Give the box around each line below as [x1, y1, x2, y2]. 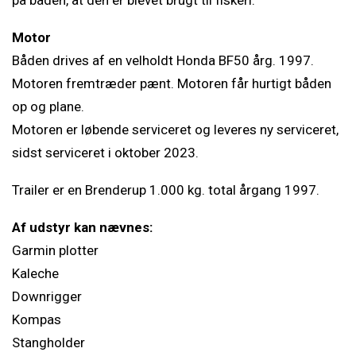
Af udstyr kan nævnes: [12, 219, 153, 235]
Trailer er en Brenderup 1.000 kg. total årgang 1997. [12, 182, 319, 198]
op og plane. [12, 99, 84, 114]
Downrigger [12, 288, 82, 304]
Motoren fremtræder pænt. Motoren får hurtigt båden [12, 75, 331, 91]
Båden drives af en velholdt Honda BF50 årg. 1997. [12, 52, 314, 68]
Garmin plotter [12, 242, 99, 258]
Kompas [12, 311, 61, 327]
